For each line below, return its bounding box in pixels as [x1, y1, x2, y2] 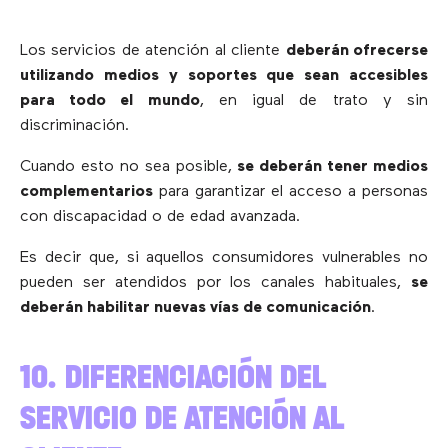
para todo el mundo [20, 92, 200, 109]
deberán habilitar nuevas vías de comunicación [20, 299, 371, 316]
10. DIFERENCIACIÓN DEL [20, 355, 325, 397]
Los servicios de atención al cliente [20, 42, 286, 59]
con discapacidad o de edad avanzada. [20, 208, 300, 225]
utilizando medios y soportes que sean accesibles [20, 67, 428, 84]
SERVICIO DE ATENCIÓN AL [20, 396, 343, 438]
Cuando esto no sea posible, [20, 158, 238, 175]
